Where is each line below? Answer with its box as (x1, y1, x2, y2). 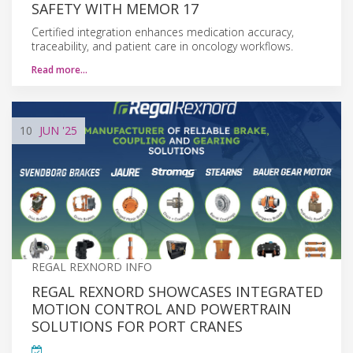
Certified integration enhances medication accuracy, (32, 24, 294, 39)
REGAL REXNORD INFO (32, 258, 152, 274)
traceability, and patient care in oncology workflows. (32, 38, 293, 54)
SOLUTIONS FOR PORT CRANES (32, 316, 243, 336)
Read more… (32, 62, 87, 76)
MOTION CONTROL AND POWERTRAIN (32, 299, 292, 318)
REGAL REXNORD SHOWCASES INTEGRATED (32, 281, 323, 301)
